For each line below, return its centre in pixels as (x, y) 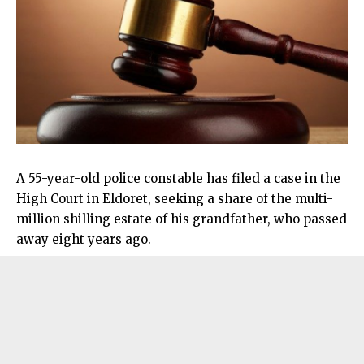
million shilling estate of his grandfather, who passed (182, 219)
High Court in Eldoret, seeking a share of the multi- (175, 198)
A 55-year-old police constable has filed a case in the (178, 178)
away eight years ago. (84, 239)
